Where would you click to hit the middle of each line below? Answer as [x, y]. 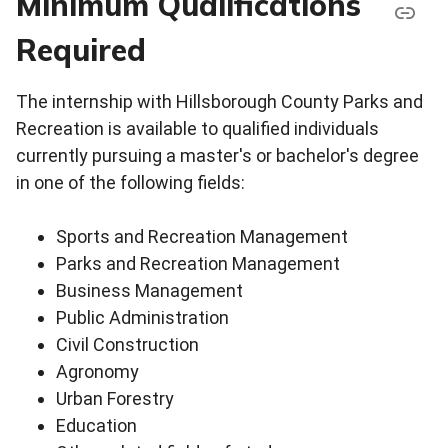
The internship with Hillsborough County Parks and [219, 102]
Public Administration [142, 318]
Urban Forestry [115, 399]
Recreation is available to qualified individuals [197, 129]
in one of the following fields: [130, 183]
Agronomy [97, 372]
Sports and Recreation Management [202, 237]
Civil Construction [127, 345]
